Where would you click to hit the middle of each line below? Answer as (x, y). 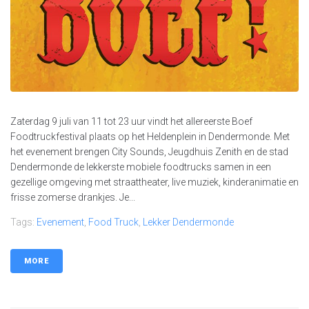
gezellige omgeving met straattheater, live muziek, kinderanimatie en (154, 182)
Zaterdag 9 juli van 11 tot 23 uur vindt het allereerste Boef (131, 122)
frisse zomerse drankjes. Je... (73, 198)
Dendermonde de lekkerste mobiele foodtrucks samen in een (141, 167)
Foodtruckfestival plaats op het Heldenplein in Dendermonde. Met (150, 137)
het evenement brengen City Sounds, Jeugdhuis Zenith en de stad (149, 152)
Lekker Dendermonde (188, 222)
